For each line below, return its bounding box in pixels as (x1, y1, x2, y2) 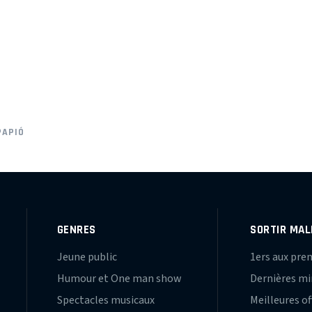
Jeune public (56, 249, 117, 265)
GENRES (56, 222, 96, 236)
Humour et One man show (56, 270, 182, 286)
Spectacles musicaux (56, 292, 155, 308)
